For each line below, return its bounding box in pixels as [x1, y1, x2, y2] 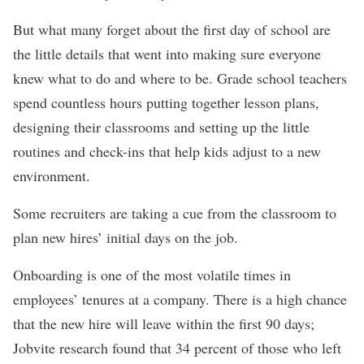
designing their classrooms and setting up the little [13, 116, 310, 136]
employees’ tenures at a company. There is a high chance [13, 288, 347, 309]
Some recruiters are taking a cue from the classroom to [13, 202, 336, 223]
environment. [13, 165, 95, 185]
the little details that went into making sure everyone [13, 43, 321, 63]
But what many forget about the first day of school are [13, 19, 331, 39]
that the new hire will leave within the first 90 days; [13, 313, 314, 333]
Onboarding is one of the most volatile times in [13, 264, 291, 284]
